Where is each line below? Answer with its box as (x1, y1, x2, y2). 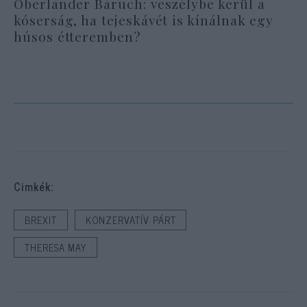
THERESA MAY (25, 239, 87, 256)
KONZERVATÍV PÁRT (85, 212, 176, 229)
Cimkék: (14, 177, 53, 196)
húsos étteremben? (14, 27, 141, 45)
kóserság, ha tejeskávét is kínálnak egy (14, 10, 274, 29)
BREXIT (25, 212, 57, 229)
